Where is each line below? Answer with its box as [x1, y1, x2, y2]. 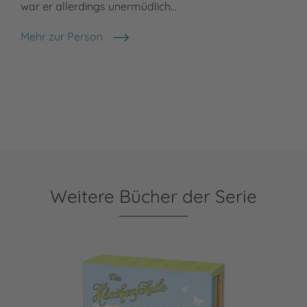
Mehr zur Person [21, 29, 103, 44]
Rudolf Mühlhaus [20, 36, 106, 51]
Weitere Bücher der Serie [50, 185, 257, 208]
